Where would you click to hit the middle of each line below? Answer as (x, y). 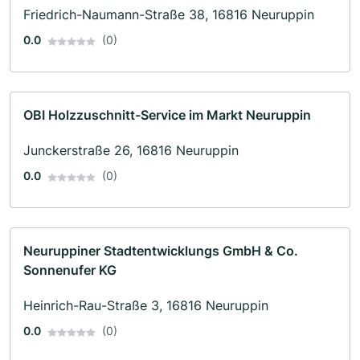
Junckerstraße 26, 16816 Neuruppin (131, 151)
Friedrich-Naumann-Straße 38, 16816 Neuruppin (169, 15)
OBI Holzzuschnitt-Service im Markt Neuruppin (167, 115)
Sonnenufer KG (70, 270)
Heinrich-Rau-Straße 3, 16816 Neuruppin (146, 306)
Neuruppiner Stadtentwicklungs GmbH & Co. (161, 251)
